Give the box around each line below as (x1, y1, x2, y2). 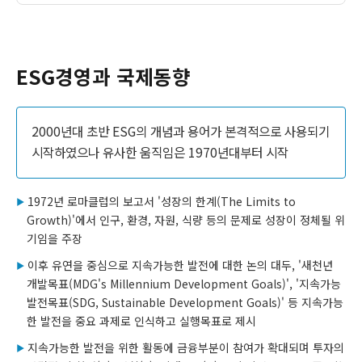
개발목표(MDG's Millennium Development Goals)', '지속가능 (27, 276, 341, 293)
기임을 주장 (27, 230, 82, 247)
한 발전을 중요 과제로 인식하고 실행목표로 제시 (27, 313, 256, 330)
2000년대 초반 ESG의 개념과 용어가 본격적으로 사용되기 (31, 122, 330, 141)
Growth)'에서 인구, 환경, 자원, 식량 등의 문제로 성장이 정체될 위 (27, 212, 345, 229)
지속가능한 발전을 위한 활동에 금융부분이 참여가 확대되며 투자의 (27, 339, 344, 356)
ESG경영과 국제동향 (16, 61, 191, 90)
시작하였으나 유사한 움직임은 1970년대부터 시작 (31, 143, 288, 162)
